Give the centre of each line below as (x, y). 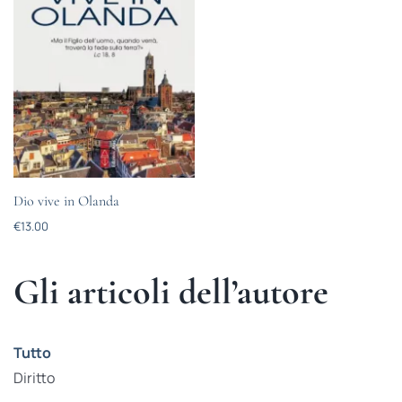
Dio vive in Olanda (66, 201)
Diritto (34, 378)
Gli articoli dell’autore (170, 292)
